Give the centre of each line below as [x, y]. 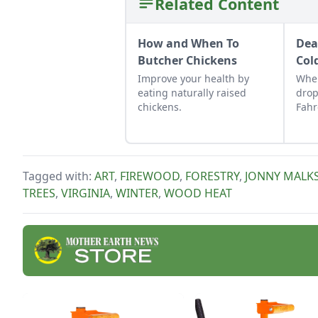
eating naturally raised [192, 92]
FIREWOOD [150, 176]
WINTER [137, 193]
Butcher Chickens [187, 60]
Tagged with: [59, 176]
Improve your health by [193, 78]
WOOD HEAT [198, 193]
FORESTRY [212, 176]
